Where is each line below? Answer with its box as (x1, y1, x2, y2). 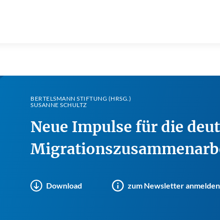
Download (46, 181, 82, 190)
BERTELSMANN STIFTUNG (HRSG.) (30, 95, 131, 102)
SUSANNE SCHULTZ (30, 101, 87, 109)
